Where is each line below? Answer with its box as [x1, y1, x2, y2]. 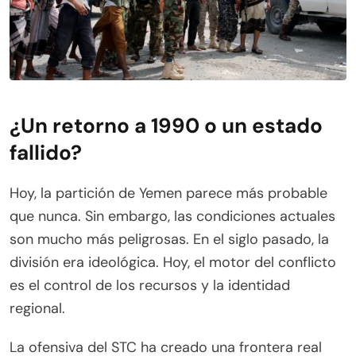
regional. [10, 298, 65, 318]
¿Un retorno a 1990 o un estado [10, 111, 323, 139]
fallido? [10, 138, 82, 166]
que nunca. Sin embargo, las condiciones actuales [10, 206, 335, 226]
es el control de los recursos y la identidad [10, 275, 290, 295]
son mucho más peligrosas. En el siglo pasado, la [10, 229, 329, 249]
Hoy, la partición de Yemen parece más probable [10, 183, 327, 203]
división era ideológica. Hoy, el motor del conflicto [10, 252, 336, 272]
